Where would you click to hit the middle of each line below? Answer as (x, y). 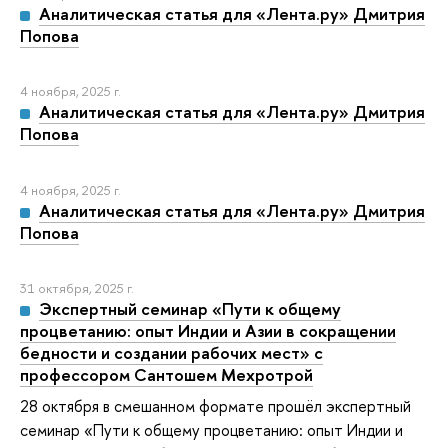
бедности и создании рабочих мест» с (171, 353)
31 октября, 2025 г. (77, 288)
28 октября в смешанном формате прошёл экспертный (215, 406)
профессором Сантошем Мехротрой (166, 375)
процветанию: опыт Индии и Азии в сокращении (208, 331)
